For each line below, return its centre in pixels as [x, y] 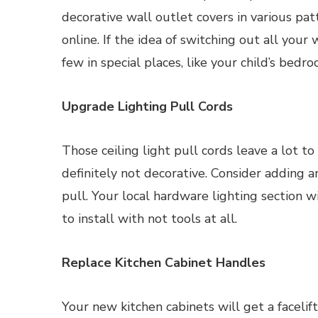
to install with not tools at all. [149, 219]
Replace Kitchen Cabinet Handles [164, 263]
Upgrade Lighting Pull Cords [147, 106]
